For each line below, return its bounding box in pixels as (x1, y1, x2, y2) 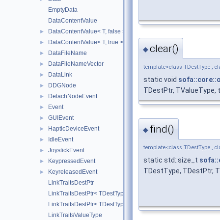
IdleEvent (48, 136, 73, 143)
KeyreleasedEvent (48, 168, 97, 175)
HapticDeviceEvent (48, 125, 99, 132)
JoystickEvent (48, 147, 84, 154)
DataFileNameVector (48, 60, 104, 67)
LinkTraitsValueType (48, 212, 102, 219)
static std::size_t (143, 156, 199, 164)
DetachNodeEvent (48, 93, 97, 100)
